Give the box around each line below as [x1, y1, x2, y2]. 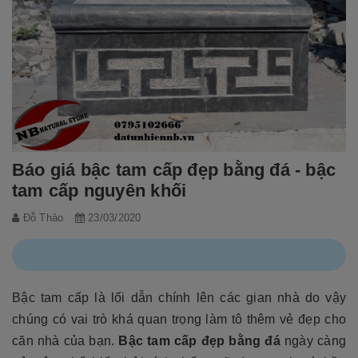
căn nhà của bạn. [12, 334, 119, 348]
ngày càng [284, 334, 347, 348]
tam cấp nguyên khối [12, 181, 187, 201]
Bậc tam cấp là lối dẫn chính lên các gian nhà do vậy [12, 291, 346, 305]
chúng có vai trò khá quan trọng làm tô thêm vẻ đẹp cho [12, 312, 346, 327]
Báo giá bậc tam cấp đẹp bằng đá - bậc [12, 160, 336, 181]
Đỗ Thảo [19, 212, 67, 225]
